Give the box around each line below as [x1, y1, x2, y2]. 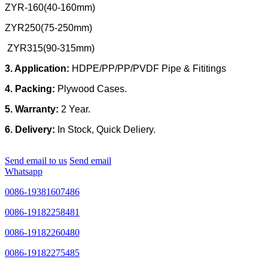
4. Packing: [5, 84, 57, 95]
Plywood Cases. [57, 84, 127, 95]
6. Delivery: [5, 124, 57, 135]
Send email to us [5, 156, 67, 166]
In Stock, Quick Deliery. [57, 124, 156, 135]
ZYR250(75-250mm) [5, 23, 92, 33]
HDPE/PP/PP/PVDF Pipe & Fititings [69, 63, 229, 74]
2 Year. [61, 104, 90, 115]
